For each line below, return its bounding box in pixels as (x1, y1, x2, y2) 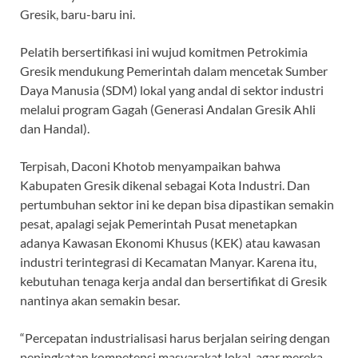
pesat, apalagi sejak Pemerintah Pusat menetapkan (20, 216, 297, 232)
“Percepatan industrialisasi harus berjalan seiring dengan (20, 330, 330, 346)
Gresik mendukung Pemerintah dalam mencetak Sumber (20, 63, 328, 79)
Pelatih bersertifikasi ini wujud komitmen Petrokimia (20, 44, 308, 60)
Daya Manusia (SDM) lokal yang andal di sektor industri (20, 82, 324, 98)
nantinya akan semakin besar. (20, 292, 180, 308)
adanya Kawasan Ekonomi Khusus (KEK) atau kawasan (20, 235, 320, 251)
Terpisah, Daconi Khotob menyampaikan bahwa (20, 158, 280, 174)
